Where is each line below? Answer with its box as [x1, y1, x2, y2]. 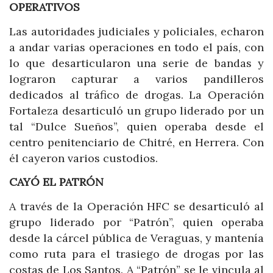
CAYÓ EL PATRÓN [9, 175, 104, 190]
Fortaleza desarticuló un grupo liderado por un [9, 103, 264, 118]
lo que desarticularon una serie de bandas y [9, 55, 264, 70]
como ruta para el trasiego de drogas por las [9, 246, 264, 261]
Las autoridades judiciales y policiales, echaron [9, 24, 264, 38]
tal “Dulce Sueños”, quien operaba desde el [9, 119, 264, 133]
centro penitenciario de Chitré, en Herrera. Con [9, 135, 264, 149]
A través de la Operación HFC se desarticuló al [9, 199, 264, 213]
